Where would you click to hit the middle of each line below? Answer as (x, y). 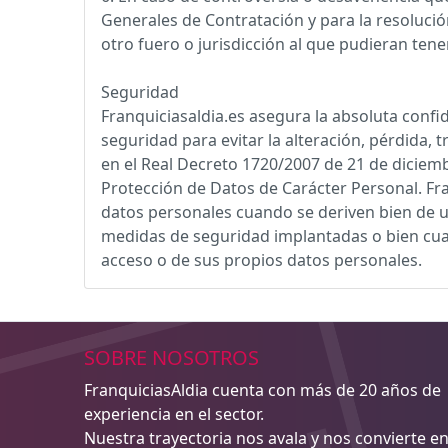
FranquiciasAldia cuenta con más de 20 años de (262, 390)
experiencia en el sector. (174, 414)
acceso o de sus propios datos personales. (261, 260)
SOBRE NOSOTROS (171, 357)
